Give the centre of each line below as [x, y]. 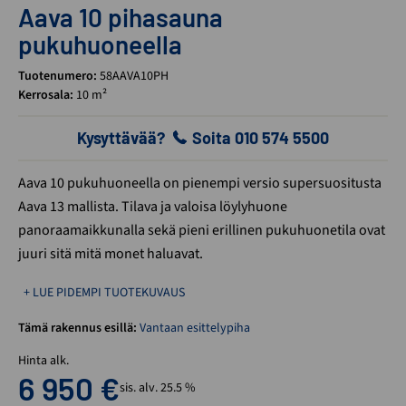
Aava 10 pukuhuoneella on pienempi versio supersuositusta [200, 183]
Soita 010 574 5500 [259, 137]
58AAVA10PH [133, 76]
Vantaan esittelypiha [195, 328]
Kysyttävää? [123, 137]
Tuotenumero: [58, 76]
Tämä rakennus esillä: [77, 328]
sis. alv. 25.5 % [158, 387]
